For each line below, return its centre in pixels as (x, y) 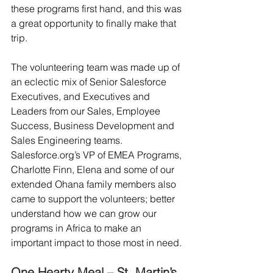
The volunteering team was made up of (97, 67)
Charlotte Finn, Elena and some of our (94, 169)
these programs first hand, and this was (97, 9)
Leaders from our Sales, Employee (87, 111)
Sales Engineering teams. (68, 140)
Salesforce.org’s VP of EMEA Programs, (97, 155)
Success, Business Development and (94, 126)
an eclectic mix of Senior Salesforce (90, 82)
